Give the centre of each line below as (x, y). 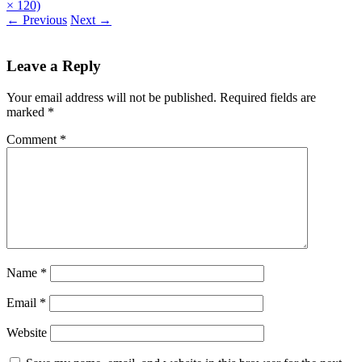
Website (27, 332)
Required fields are (268, 97)
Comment (33, 139)
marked (27, 112)
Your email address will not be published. (112, 97)
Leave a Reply (54, 65)
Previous (43, 20)
